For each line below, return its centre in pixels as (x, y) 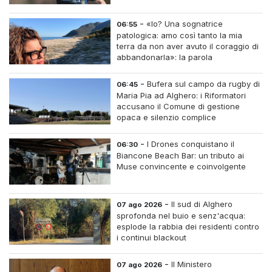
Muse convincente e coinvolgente (182, 166)
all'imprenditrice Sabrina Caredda (181, 68)
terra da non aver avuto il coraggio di (188, 46)
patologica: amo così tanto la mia (180, 35)
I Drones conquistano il (191, 144)
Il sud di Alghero (202, 204)
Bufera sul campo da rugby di (204, 84)
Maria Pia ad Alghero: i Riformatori (182, 95)
